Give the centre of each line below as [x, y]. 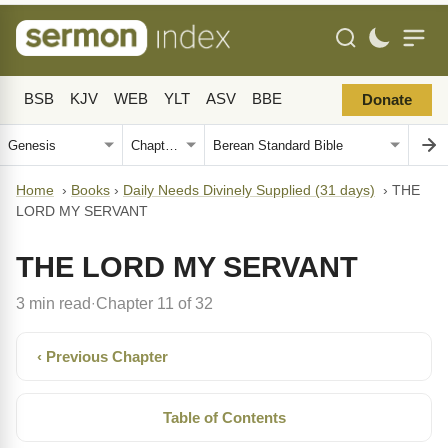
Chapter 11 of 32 [154, 303]
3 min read [53, 303]
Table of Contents [224, 417]
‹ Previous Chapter [102, 356]
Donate [387, 100]
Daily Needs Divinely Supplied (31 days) [249, 190]
